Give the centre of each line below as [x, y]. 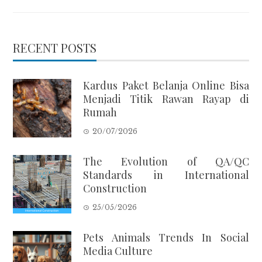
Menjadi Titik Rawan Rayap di [166, 99]
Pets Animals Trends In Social [166, 238]
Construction [115, 189]
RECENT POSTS [55, 48]
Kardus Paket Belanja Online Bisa [166, 86]
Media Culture [118, 251]
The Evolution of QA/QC [166, 162]
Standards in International [166, 175]
